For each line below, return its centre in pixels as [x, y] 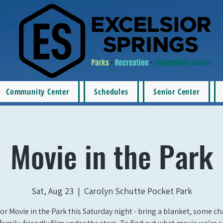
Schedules [111, 92]
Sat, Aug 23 [52, 191]
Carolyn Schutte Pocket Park [138, 191]
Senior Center [176, 92]
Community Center [38, 92]
